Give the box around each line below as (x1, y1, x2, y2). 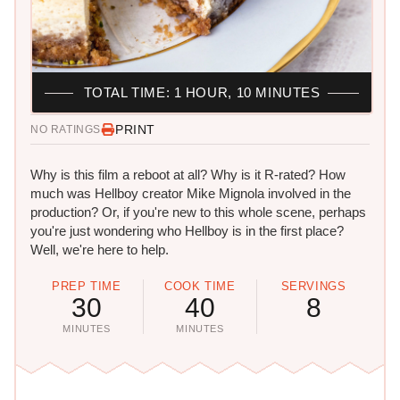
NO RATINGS (30, 123, 101, 137)
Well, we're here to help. (30, 242, 169, 258)
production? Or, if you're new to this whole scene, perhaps (30, 204, 366, 221)
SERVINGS (280, 279, 346, 294)
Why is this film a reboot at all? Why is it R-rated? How (30, 167, 346, 183)
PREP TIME (52, 279, 121, 294)
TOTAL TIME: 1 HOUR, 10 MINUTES (83, 85, 321, 101)
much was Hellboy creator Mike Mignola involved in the (30, 186, 351, 202)
